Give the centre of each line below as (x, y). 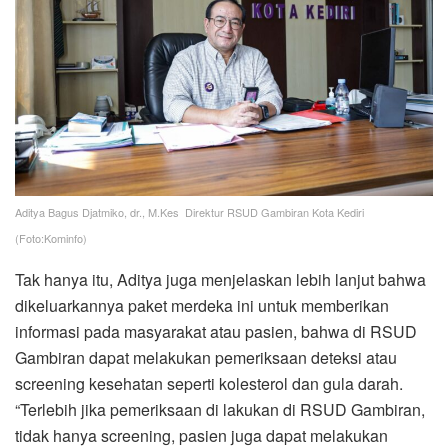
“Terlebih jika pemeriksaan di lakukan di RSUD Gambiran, (220, 410)
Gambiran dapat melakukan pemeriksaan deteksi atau (206, 358)
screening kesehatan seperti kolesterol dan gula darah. (209, 384)
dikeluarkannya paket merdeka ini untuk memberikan (202, 306)
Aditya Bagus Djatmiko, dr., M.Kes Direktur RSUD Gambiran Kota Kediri (189, 212)
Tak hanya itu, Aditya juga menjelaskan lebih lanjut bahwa (220, 280)
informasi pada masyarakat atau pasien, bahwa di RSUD (216, 332)
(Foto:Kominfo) (51, 238)
